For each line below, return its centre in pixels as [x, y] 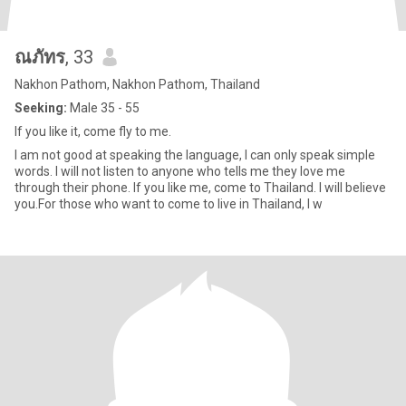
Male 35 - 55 [103, 108]
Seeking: [41, 108]
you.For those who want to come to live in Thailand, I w [169, 204]
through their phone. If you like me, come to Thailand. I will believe [200, 188]
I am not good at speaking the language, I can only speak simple [195, 155]
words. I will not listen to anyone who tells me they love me [180, 171]
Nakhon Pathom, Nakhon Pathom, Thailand [137, 84]
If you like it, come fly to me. [93, 131]
